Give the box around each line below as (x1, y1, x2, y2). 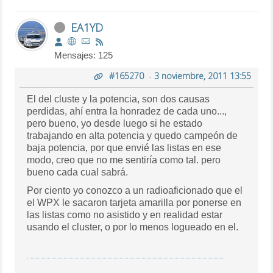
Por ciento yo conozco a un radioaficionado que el (27, 185, 243, 196)
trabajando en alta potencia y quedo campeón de (27, 130, 238, 141)
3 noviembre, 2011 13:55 (154, 69, 251, 82)
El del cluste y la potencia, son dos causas (27, 93, 210, 104)
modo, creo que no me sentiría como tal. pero (27, 154, 221, 165)
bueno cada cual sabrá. (27, 166, 129, 177)
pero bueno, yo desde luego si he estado (27, 118, 203, 129)
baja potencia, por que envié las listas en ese (27, 142, 222, 153)
